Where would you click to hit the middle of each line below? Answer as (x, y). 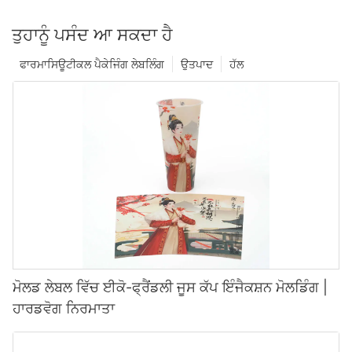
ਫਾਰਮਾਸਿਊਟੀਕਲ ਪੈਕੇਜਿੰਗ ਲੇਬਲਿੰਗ (92, 64)
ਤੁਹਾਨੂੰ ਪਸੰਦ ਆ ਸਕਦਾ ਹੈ (92, 35)
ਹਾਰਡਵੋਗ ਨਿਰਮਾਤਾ (64, 309)
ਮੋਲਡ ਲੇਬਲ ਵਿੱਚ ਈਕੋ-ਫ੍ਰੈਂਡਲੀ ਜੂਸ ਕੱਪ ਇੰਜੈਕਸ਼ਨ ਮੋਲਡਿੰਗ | (170, 288)
